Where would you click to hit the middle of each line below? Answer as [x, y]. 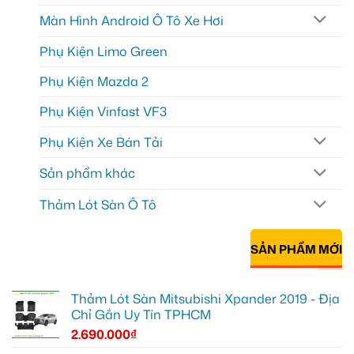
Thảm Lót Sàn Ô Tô [98, 205]
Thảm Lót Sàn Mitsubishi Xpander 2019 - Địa [205, 298]
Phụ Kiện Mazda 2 [94, 81]
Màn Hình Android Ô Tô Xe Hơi [132, 20]
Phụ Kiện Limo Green [104, 51]
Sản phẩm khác [87, 173]
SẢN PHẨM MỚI [296, 250]
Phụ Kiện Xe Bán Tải [101, 142]
